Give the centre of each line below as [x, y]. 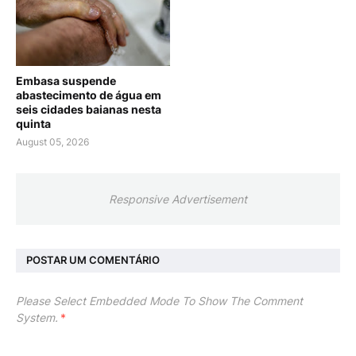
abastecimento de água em [89, 95]
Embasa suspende [66, 80]
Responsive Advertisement [178, 199]
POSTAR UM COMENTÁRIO [93, 260]
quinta [33, 123]
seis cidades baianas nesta [89, 109]
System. [37, 317]
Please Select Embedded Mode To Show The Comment [159, 300]
